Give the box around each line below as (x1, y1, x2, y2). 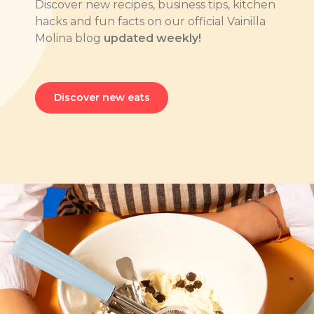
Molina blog (35, 31, 104, 45)
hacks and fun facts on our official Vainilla (35, 14, 266, 28)
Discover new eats (53, 90, 150, 104)
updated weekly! (104, 31, 201, 45)
